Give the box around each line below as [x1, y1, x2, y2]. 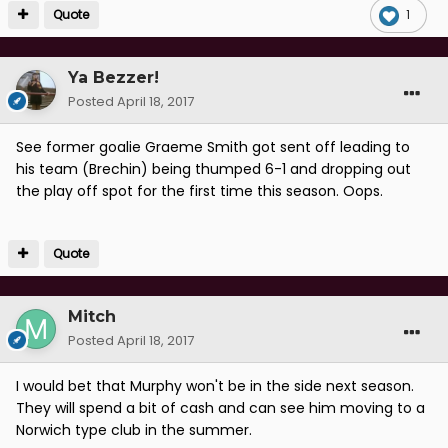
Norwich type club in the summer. [16, 420, 252, 441]
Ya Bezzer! [68, 68, 159, 88]
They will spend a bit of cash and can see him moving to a [16, 398, 425, 419]
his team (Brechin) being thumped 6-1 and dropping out [16, 159, 411, 180]
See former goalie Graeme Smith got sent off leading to [16, 137, 410, 158]
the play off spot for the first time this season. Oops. [16, 181, 383, 202]
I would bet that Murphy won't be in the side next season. [16, 376, 414, 397]
